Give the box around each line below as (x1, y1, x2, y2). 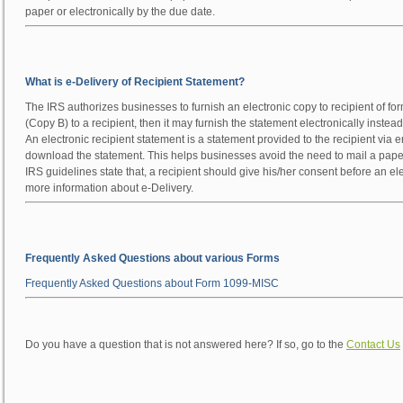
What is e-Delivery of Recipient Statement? (25, 76, 245, 88)
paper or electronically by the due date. (25, 5, 215, 18)
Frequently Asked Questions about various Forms (25, 252, 280, 264)
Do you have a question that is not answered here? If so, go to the (25, 338, 346, 351)
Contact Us (346, 338, 400, 351)
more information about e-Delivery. (25, 182, 193, 194)
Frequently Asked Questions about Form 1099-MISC (25, 277, 279, 290)
